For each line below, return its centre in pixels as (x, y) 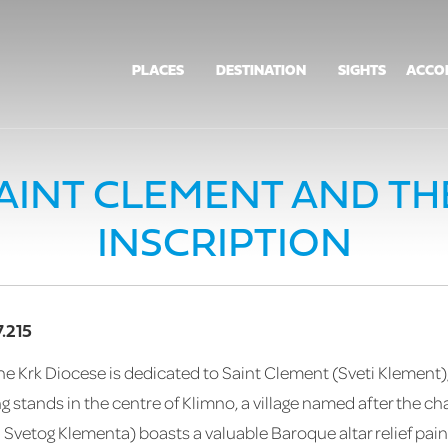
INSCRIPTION (224, 246)
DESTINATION (261, 71)
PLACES (158, 71)
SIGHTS (362, 71)
